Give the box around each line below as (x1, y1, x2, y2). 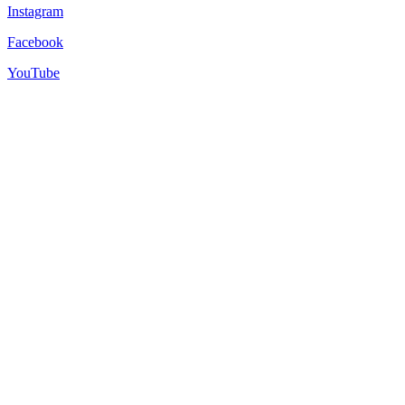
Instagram (7, 3, 63, 19)
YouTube (7, 64, 60, 80)
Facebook (7, 33, 63, 50)
